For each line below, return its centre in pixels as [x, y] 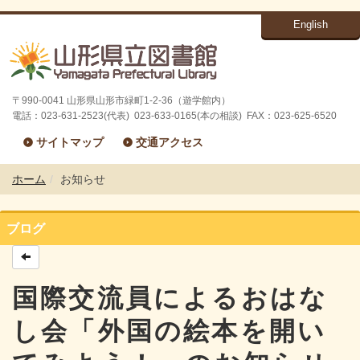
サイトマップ [70, 143]
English [311, 25]
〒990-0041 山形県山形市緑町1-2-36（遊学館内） [121, 101]
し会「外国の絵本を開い [170, 331]
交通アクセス [169, 143]
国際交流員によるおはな [170, 299]
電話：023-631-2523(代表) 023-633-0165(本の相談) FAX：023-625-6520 [174, 116]
